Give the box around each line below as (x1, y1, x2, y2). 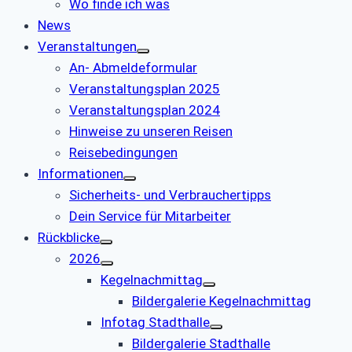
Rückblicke (38, 229, 100, 245)
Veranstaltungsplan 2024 (69, 101, 220, 118)
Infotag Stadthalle (101, 313, 210, 330)
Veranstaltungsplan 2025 (69, 80, 220, 97)
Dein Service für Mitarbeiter (69, 207, 231, 224)
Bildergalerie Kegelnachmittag (132, 292, 311, 309)
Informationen (38, 165, 123, 181)
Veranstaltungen (38, 38, 137, 54)
